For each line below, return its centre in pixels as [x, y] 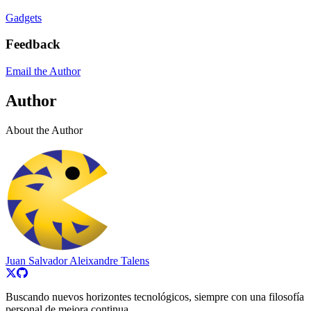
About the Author [44, 130]
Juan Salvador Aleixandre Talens [77, 260]
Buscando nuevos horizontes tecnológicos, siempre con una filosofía [155, 296]
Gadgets [24, 17]
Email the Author [43, 72]
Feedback [33, 44]
